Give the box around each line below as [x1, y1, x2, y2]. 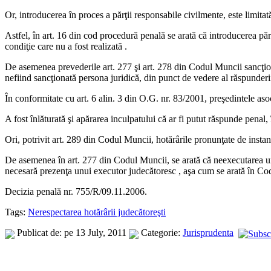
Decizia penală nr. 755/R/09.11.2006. [5, 186, 147, 197]
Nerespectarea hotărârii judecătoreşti [28, 207, 166, 218]
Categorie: [139, 227, 183, 238]
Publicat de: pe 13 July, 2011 [15, 227, 129, 238]
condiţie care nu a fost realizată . [5, 41, 127, 52]
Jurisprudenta [183, 227, 233, 238]
